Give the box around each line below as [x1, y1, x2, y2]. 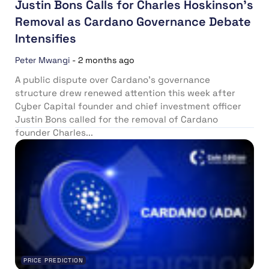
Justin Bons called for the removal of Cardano [15, 113, 218, 125]
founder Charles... [15, 127, 93, 139]
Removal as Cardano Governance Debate [15, 14, 251, 30]
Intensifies [15, 31, 76, 47]
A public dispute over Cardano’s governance [15, 74, 210, 86]
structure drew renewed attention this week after [15, 87, 235, 99]
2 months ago [78, 55, 134, 66]
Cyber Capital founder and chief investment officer [15, 100, 241, 112]
